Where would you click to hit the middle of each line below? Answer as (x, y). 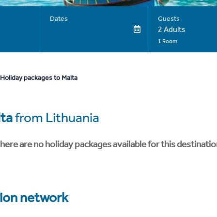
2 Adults (171, 29)
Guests (169, 19)
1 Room (167, 41)
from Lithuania (56, 117)
